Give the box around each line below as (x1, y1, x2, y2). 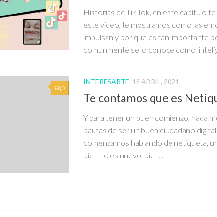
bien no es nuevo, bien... (83, 150, 163, 160)
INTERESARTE (83, 77, 129, 86)
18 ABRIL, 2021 (132, 77, 179, 86)
